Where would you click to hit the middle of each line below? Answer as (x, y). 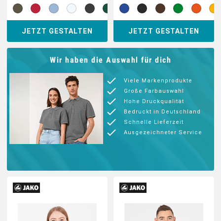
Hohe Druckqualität (154, 101)
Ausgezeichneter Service (163, 132)
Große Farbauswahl (154, 91)
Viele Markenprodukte (158, 81)
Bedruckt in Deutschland (162, 112)
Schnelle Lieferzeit (154, 122)
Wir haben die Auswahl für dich (110, 60)
